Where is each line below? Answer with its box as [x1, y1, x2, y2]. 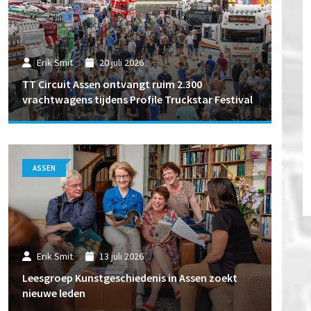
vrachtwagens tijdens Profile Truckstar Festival [22, 92, 253, 106]
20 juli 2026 [99, 56, 144, 69]
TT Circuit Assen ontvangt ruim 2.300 [22, 76, 203, 91]
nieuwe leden [22, 285, 86, 300]
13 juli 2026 [99, 250, 144, 263]
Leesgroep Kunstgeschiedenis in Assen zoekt [22, 270, 238, 285]
